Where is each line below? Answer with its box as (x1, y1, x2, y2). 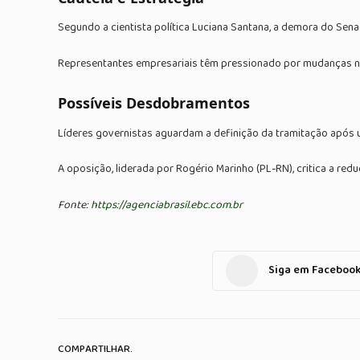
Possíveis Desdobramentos (58, 93, 250, 113)
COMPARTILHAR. (58, 341, 133, 358)
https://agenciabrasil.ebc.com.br (91, 195, 243, 214)
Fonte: (58, 195, 91, 214)
